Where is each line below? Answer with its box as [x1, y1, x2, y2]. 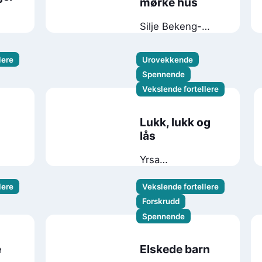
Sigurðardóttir [139, 166, 203, 178]
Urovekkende [142, 54, 194, 64]
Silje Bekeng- [139, 20, 202, 33]
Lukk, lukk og [139, 115, 211, 129]
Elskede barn [139, 242, 210, 256]
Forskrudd [142, 196, 180, 206]
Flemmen [139, 33, 183, 45]
